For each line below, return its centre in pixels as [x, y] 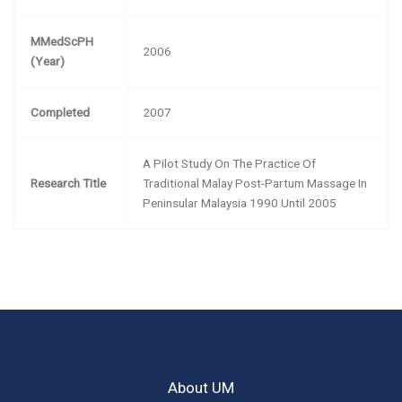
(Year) [48, 61]
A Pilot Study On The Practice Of [230, 163]
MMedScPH [62, 41]
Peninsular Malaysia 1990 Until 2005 [240, 202]
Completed [61, 112]
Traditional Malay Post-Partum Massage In [255, 183]
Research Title [69, 183]
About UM [201, 387]
